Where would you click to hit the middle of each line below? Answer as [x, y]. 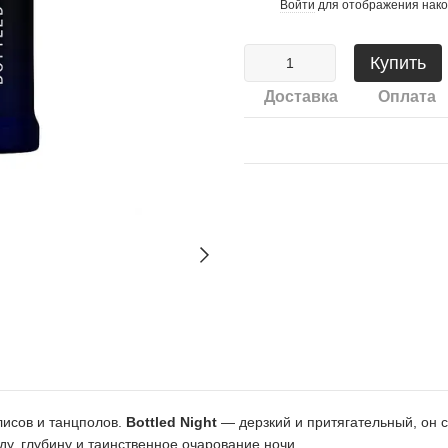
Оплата [407, 96]
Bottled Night [171, 421]
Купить [398, 63]
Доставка [301, 96]
